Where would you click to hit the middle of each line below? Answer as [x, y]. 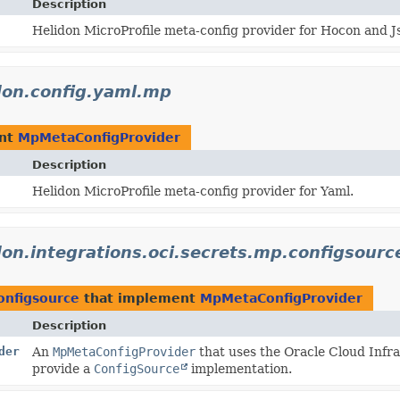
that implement [140, 298]
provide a [63, 368]
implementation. [240, 368]
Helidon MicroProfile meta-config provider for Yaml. [193, 191]
